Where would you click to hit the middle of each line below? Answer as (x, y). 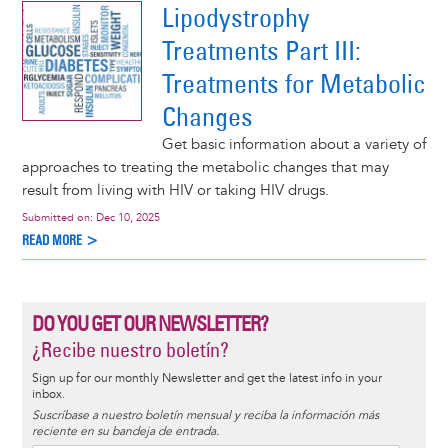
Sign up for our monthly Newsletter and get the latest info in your (206, 379)
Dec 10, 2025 (127, 217)
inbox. (48, 395)
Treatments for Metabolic (293, 83)
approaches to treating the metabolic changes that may (205, 167)
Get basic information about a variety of (293, 144)
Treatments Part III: (261, 50)
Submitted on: (58, 217)
